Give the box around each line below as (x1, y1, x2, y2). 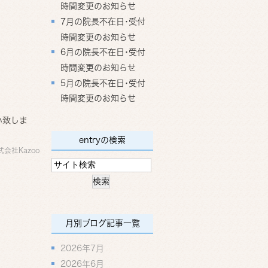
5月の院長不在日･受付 (60, 78, 145, 87)
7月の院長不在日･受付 (60, 17, 145, 26)
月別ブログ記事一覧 (65, 219, 140, 228)
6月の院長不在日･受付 (60, 47, 145, 56)
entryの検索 (79, 135, 126, 144)
